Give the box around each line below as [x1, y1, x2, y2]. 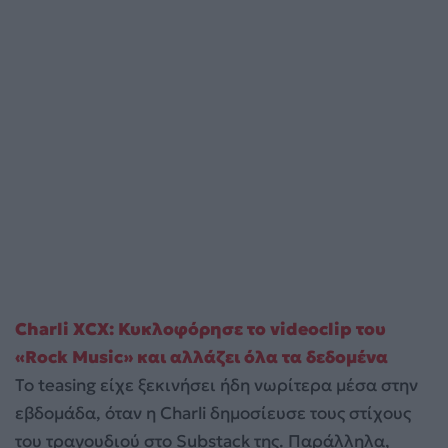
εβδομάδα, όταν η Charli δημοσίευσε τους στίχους [15, 402, 411, 425]
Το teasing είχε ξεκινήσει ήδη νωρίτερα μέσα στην [15, 374, 418, 397]
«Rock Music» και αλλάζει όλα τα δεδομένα [15, 346, 388, 369]
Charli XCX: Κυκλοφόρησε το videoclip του [15, 318, 386, 341]
